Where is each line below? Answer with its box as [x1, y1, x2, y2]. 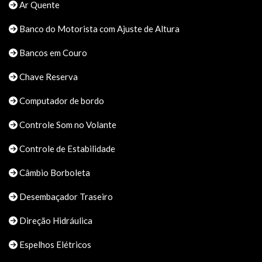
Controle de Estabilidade [18, 143, 115, 154]
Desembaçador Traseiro [18, 191, 113, 202]
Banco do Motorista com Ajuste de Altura [18, 23, 180, 34]
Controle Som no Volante [18, 119, 116, 130]
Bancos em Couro [18, 47, 87, 58]
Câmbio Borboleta [18, 167, 90, 178]
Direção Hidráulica [18, 215, 92, 226]
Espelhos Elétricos [18, 239, 91, 250]
